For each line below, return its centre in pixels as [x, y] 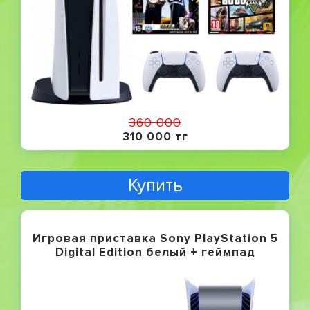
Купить [155, 185]
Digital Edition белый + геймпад [155, 252]
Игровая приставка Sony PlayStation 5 [155, 238]
